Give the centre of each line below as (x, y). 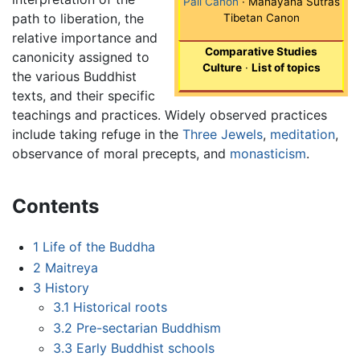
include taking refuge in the (97, 135)
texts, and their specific (84, 96)
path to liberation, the (78, 19)
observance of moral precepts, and (121, 154)
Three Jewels (223, 135)
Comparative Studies (261, 52)
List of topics (286, 68)
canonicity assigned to (81, 57)
